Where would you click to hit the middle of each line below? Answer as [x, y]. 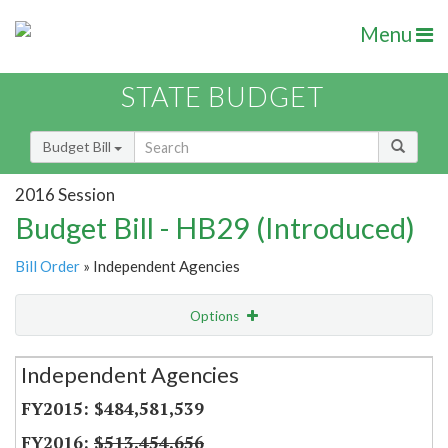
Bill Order [47, 266]
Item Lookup [59, 398]
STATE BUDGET [222, 97]
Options [216, 316]
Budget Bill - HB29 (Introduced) [215, 228]
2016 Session [65, 194]
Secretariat [73, 355]
